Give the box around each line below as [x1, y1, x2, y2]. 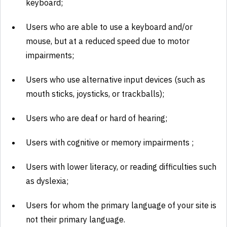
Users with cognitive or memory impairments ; [26, 137, 194, 147]
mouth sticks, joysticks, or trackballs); [26, 89, 164, 99]
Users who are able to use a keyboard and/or [26, 22, 193, 32]
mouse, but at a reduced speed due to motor [26, 36, 190, 46]
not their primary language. [26, 214, 125, 224]
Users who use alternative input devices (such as [26, 74, 205, 85]
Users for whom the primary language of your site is [26, 200, 216, 210]
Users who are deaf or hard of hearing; [26, 113, 167, 123]
